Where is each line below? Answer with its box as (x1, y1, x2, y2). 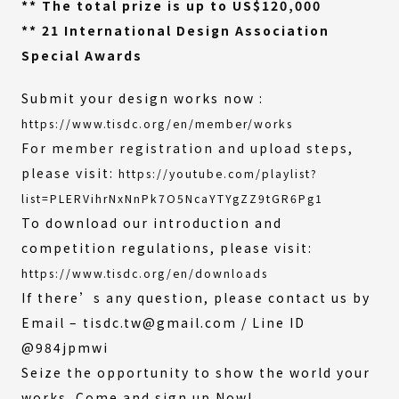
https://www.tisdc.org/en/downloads (21, 265, 268, 281)
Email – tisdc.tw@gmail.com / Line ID (21, 313, 305, 331)
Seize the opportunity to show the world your (21, 362, 370, 381)
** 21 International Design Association (21, 20, 330, 39)
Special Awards (21, 45, 142, 64)
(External (322, 185, 382, 202)
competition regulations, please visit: (21, 238, 317, 256)
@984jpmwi (21, 338, 109, 356)
